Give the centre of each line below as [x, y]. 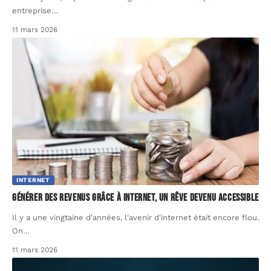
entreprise [32, 10]
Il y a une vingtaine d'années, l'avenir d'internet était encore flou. [135, 218]
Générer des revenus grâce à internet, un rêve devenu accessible [135, 198]
